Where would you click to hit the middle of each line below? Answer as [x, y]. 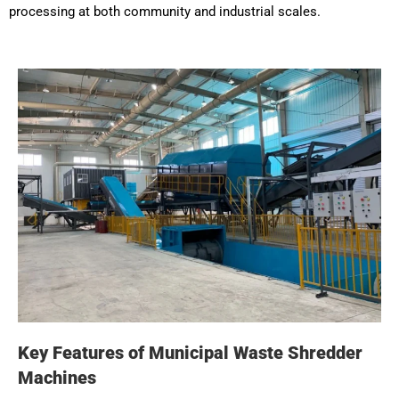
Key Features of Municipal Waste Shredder [190, 352]
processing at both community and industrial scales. [165, 11]
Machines [57, 377]
